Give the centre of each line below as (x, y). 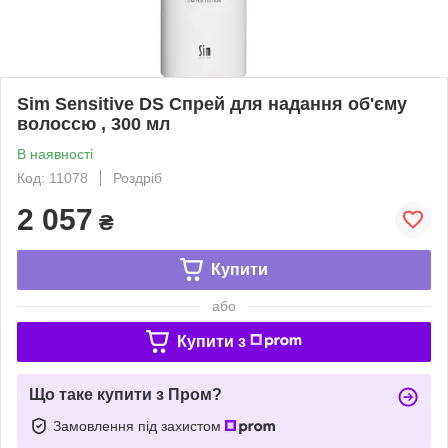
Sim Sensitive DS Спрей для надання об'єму (212, 103)
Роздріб (137, 177)
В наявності (55, 153)
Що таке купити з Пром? (125, 394)
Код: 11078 (52, 177)
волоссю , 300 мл (93, 123)
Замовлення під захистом (139, 425)
